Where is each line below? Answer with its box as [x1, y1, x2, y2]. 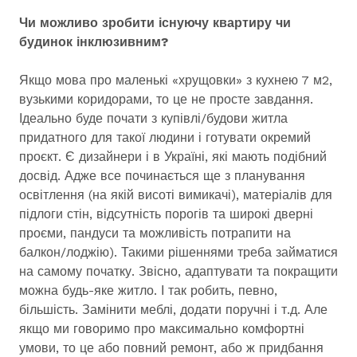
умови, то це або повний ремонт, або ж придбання [19, 340, 324, 355]
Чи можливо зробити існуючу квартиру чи [19, 15, 291, 30]
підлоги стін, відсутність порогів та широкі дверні [19, 206, 313, 222]
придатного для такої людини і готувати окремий [19, 130, 311, 145]
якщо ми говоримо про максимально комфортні [19, 321, 304, 336]
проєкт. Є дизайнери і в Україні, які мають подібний [19, 149, 327, 164]
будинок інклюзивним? [19, 34, 168, 49]
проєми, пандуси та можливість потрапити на [19, 226, 291, 241]
